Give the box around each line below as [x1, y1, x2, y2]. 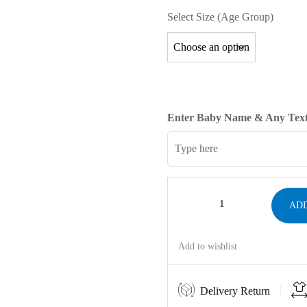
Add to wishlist [178, 241, 237, 251]
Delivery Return [200, 284, 270, 297]
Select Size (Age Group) [167, 10, 273, 23]
